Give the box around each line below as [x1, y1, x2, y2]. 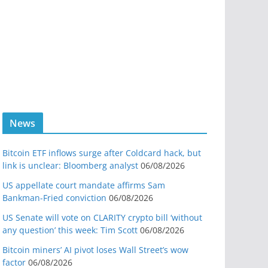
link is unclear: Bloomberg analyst [2, 160, 138, 171]
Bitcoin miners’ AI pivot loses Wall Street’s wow [2, 244, 188, 255]
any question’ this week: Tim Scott [2, 224, 138, 236]
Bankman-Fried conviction [2, 192, 106, 203]
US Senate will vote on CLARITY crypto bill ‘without [2, 212, 202, 223]
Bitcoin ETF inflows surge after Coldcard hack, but [2, 147, 201, 159]
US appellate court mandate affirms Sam [2, 179, 165, 191]
